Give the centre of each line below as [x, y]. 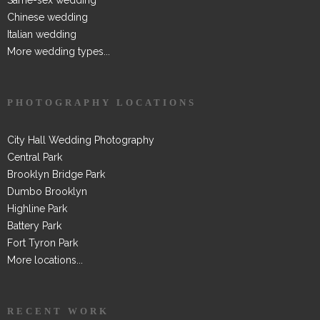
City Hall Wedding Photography [81, 140]
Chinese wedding [47, 17]
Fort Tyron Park [42, 242]
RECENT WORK [58, 311]
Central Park [35, 157]
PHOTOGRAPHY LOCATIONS [102, 102]
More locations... [45, 260]
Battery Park [34, 225]
